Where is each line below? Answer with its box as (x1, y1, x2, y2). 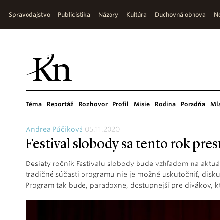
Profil (112, 100, 129, 108)
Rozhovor (79, 100, 108, 108)
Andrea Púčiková (26, 125, 83, 133)
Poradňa (181, 100, 205, 108)
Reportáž (47, 100, 74, 108)
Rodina (155, 100, 176, 108)
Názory (98, 11, 118, 18)
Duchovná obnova (155, 11, 206, 18)
